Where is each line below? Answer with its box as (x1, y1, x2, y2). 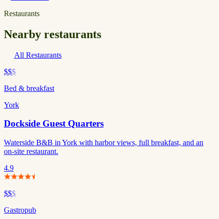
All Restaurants (14, 50, 62, 59)
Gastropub (4, 206, 36, 215)
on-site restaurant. (4, 147, 58, 156)
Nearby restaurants (4, 27, 101, 41)
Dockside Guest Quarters (4, 118, 104, 129)
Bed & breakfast (4, 84, 54, 92)
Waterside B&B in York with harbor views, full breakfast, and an (4, 138, 203, 147)
